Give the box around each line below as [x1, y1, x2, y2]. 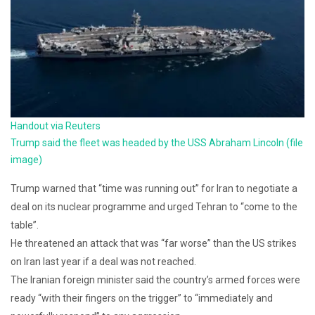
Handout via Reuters [11, 120, 101, 132]
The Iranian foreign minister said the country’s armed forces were [11, 274, 300, 286]
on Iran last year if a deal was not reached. [11, 256, 196, 268]
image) [11, 154, 42, 166]
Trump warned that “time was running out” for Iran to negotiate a [11, 183, 297, 195]
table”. [11, 219, 39, 231]
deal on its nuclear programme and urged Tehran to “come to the [11, 201, 297, 213]
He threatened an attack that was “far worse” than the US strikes [11, 238, 297, 250]
